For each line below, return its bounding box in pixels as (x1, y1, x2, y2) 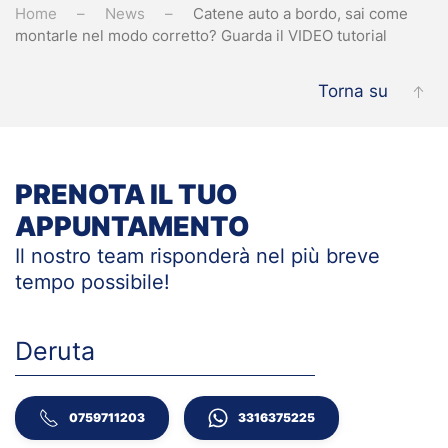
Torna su (318, 81, 388, 102)
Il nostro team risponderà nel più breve (15, 243, 380, 268)
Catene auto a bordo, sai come (193, 3, 408, 23)
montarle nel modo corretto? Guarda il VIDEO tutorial (15, 25, 387, 45)
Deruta (15, 335, 95, 366)
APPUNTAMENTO (15, 209, 249, 243)
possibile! (75, 269, 170, 294)
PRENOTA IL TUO (15, 177, 237, 211)
